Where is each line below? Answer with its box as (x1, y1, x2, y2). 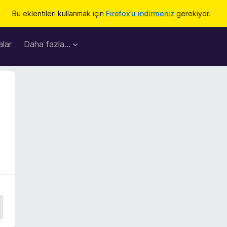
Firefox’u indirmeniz (106, 9, 174, 18)
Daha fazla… (24, 39, 70, 49)
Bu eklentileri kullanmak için (12, 9, 106, 18)
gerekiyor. (174, 9, 211, 18)
